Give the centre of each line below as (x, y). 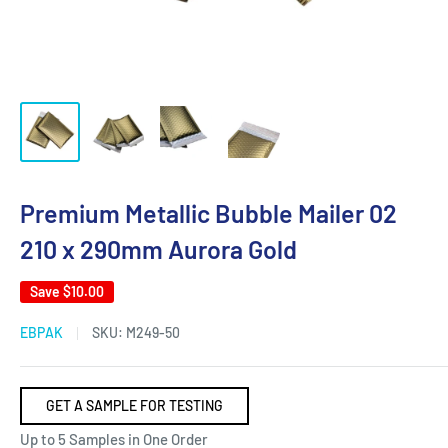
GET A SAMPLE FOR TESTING (134, 405)
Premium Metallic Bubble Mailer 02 (208, 213)
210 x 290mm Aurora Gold (158, 249)
